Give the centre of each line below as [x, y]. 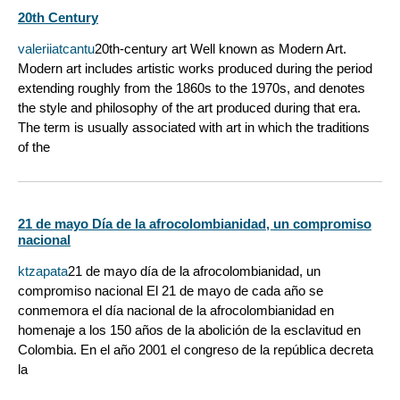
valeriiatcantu [56, 49]
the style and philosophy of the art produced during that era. [189, 108]
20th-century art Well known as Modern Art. [221, 49]
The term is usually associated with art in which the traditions [194, 128]
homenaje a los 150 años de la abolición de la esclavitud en [189, 329]
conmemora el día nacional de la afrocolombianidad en [176, 310]
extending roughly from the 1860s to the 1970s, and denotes [192, 88]
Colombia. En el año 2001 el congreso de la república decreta [196, 349]
